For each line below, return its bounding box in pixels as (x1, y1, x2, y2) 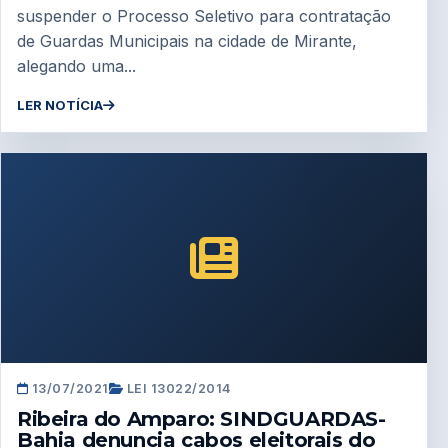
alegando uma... (17, 56, 136, 77)
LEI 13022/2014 (123, 380, 231, 396)
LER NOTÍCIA (17, 97, 103, 114)
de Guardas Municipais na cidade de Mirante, (17, 31, 357, 52)
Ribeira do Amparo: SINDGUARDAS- (17, 406, 386, 431)
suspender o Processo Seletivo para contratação (17, 6, 391, 27)
